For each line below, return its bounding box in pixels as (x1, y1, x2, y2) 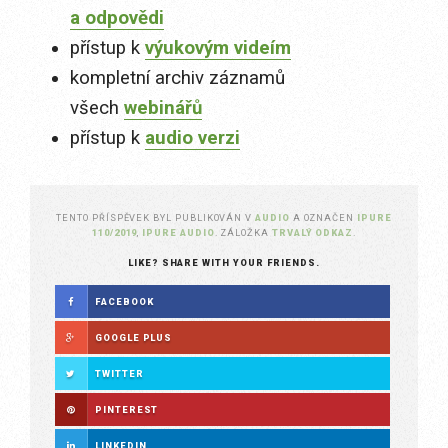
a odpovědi (70, 7, 164, 30)
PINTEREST (95, 404, 159, 416)
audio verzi (145, 127, 240, 150)
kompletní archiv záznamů (70, 67, 285, 90)
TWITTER (95, 368, 144, 380)
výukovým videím (145, 37, 291, 60)
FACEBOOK (95, 296, 154, 308)
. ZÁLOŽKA (214, 227, 272, 239)
